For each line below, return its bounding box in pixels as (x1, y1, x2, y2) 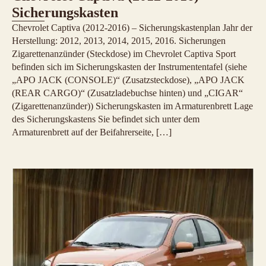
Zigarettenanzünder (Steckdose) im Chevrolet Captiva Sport (12, 48, 236, 59)
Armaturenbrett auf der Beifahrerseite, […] (12, 126, 172, 137)
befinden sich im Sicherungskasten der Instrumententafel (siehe (12, 61, 247, 72)
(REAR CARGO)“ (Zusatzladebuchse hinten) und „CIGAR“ (12, 87, 243, 98)
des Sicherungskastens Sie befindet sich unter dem (12, 113, 199, 124)
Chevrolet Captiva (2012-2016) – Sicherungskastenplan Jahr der (12, 22, 252, 33)
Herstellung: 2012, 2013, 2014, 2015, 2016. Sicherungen (12, 35, 226, 46)
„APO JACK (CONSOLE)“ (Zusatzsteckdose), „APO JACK (12, 74, 245, 85)
